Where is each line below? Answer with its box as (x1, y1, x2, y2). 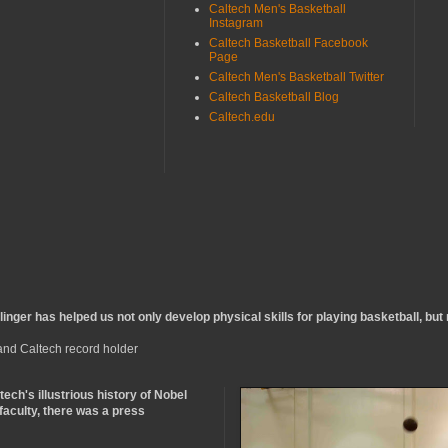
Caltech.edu (209, 109, 275, 124)
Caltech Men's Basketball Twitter (209, 69, 384, 84)
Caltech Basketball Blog (209, 89, 339, 104)
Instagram (209, 15, 263, 30)
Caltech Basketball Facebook (209, 35, 368, 50)
